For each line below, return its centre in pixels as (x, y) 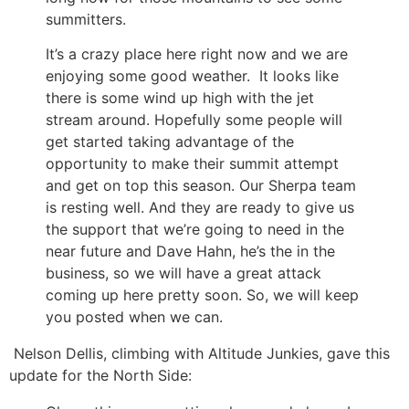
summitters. (88, 19)
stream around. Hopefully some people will (194, 119)
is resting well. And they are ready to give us (200, 207)
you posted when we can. (134, 316)
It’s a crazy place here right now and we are (197, 53)
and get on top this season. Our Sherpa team (201, 185)
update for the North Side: (100, 375)
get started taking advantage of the (170, 141)
